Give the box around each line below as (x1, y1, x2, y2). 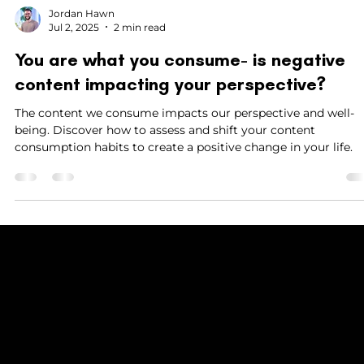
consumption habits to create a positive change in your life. (15, 197, 353, 213)
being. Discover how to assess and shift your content (15, 180, 315, 196)
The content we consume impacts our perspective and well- (15, 163, 354, 179)
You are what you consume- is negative (15, 106, 345, 129)
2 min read (114, 79, 166, 92)
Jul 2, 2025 (49, 79, 99, 92)
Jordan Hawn (49, 65, 115, 78)
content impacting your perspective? (15, 131, 326, 154)
